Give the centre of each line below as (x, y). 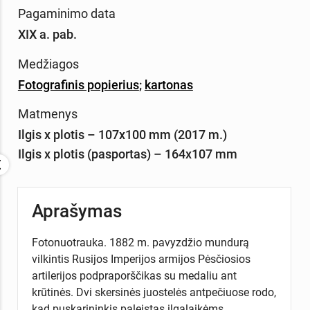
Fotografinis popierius (78, 84)
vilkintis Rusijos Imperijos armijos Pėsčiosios (141, 259)
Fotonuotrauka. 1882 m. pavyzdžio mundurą (140, 242)
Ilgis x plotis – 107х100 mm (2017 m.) (122, 135)
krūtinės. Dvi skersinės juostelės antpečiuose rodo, (154, 292)
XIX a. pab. (47, 34)
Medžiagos (48, 64)
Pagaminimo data (66, 13)
